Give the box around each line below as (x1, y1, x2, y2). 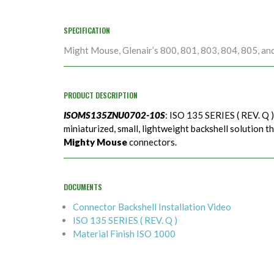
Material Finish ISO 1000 (73, 228, 176, 240)
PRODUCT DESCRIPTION (64, 90, 138, 101)
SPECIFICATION (64, 25, 110, 36)
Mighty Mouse (64, 136, 127, 148)
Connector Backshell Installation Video (73, 201, 231, 213)
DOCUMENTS (64, 182, 102, 193)
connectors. (127, 136, 177, 148)
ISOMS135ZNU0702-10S (64, 109, 165, 121)
